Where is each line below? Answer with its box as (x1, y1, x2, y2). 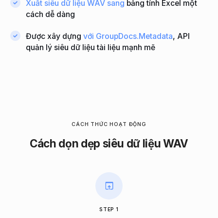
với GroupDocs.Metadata (83, 31, 173, 41)
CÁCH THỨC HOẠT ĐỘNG (72, 121, 146, 127)
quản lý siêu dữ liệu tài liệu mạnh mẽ (26, 42, 156, 52)
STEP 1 (99, 206, 119, 213)
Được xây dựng (26, 31, 84, 41)
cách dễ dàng (26, 9, 75, 19)
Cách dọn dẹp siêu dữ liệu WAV (30, 136, 188, 150)
